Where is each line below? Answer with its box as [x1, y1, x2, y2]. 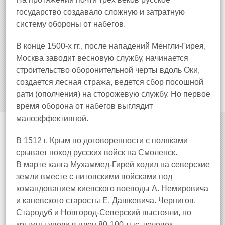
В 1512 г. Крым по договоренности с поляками [16, 136, 188, 145]
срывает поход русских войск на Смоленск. [16, 148, 177, 157]
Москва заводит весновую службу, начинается [16, 54, 188, 62]
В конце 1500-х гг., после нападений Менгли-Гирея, [16, 42, 206, 50]
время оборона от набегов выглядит [16, 102, 153, 110]
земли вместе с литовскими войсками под [16, 172, 172, 181]
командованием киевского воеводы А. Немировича [16, 184, 208, 193]
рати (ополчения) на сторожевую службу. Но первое [16, 90, 210, 98]
